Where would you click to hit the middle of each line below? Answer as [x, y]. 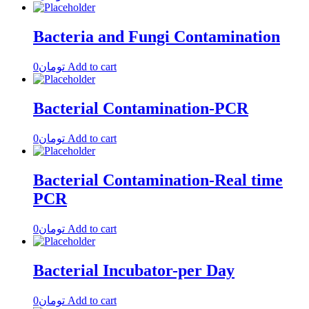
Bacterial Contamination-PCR [141, 109]
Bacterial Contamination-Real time [158, 180]
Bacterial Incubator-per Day [134, 270]
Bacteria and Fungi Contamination [157, 37]
